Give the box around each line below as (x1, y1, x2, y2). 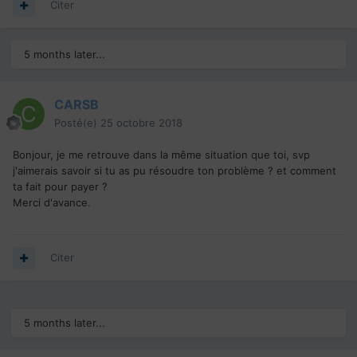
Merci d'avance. (13, 196, 91, 210)
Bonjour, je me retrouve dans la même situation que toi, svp (13, 148, 310, 162)
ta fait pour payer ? (13, 180, 108, 194)
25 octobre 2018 (100, 116, 182, 130)
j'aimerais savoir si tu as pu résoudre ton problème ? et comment (13, 164, 336, 178)
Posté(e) (54, 116, 100, 130)
